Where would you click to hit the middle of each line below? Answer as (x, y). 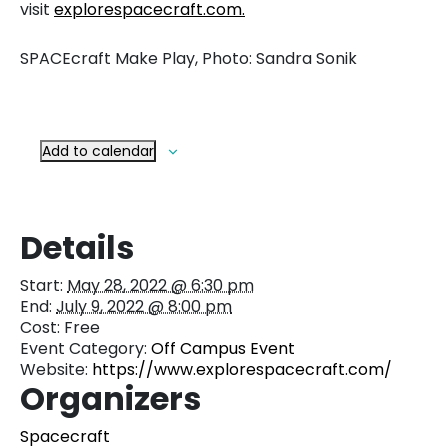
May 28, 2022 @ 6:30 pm (160, 285)
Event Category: (83, 348)
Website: (54, 369)
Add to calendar (98, 150)
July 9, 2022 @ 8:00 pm (144, 306)
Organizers (110, 398)
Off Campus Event (223, 348)
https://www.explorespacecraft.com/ (242, 369)
